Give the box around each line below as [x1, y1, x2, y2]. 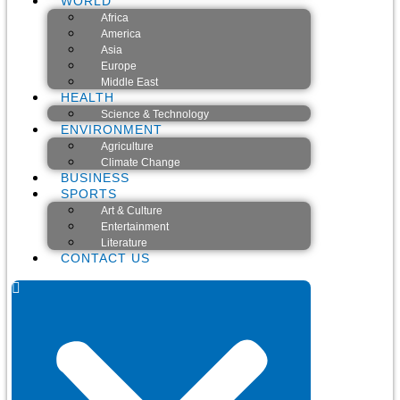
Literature [101, 237, 147, 249]
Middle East [101, 76, 158, 88]
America [101, 28, 141, 40]
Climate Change [101, 156, 180, 169]
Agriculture [101, 140, 154, 153]
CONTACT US [61, 251, 150, 265]
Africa [101, 12, 129, 24]
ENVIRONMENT [61, 122, 162, 137]
